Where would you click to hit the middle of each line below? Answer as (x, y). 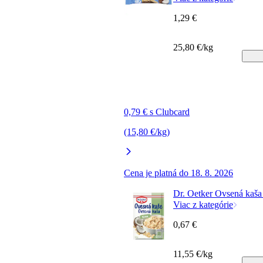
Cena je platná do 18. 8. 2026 (178, 173)
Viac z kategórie (203, 204)
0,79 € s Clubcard (157, 112)
